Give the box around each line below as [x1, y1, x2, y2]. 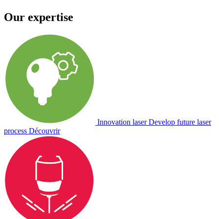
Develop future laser [149, 117, 211, 126]
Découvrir [29, 126, 60, 135]
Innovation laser [97, 117, 147, 126]
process [4, 126, 27, 135]
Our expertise [4, 10, 73, 23]
